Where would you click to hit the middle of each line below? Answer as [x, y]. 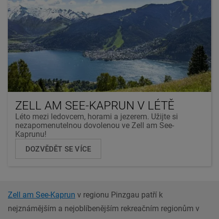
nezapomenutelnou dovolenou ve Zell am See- [95, 125]
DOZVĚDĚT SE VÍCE [58, 149]
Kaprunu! [31, 134]
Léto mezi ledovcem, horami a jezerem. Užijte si [97, 116]
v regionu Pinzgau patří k [119, 195]
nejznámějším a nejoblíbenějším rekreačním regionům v [104, 208]
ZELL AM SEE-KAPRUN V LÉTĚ [95, 105]
